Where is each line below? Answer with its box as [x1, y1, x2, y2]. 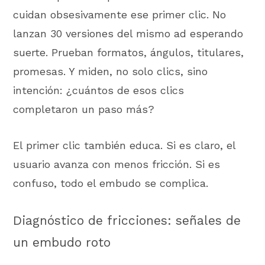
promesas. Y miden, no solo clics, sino [13, 65, 208, 78]
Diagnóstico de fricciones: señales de [13, 212, 241, 228]
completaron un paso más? [13, 103, 155, 116]
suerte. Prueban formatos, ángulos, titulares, [13, 46, 244, 59]
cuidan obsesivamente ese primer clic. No [13, 8, 227, 21]
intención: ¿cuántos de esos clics [13, 84, 185, 97]
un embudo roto [13, 234, 111, 250]
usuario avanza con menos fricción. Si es [13, 157, 221, 170]
